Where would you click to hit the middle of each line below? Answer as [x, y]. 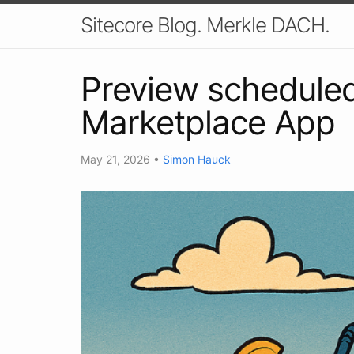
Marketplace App [208, 122]
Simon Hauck [197, 159]
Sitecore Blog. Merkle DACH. [205, 25]
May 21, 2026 [117, 159]
